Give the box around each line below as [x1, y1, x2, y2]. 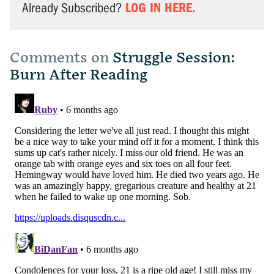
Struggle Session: [109, 49, 235, 67]
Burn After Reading [10, 66, 147, 84]
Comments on [10, 49, 109, 67]
